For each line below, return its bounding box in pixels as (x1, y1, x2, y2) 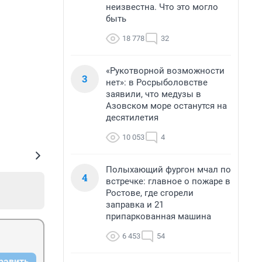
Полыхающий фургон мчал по (106, 164, 231, 175)
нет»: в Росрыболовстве (106, 77, 208, 88)
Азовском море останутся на (106, 101, 227, 111)
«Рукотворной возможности (106, 65, 225, 76)
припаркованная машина (106, 211, 211, 222)
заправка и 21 (106, 199, 164, 210)
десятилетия (106, 112, 158, 123)
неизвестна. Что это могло (106, 2, 218, 12)
